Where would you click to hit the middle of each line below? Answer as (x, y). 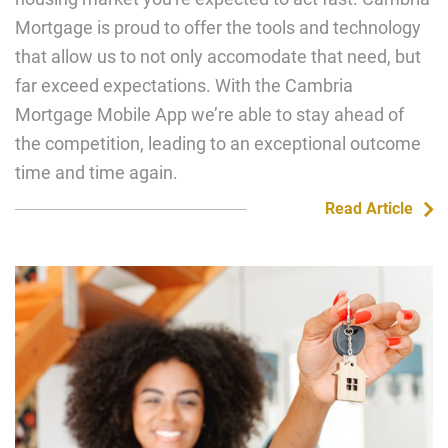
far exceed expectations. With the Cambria (184, 85)
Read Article (368, 208)
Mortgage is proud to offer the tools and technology (218, 27)
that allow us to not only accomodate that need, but (218, 56)
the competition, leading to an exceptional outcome (218, 143)
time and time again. (96, 172)
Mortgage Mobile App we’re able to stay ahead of (209, 114)
